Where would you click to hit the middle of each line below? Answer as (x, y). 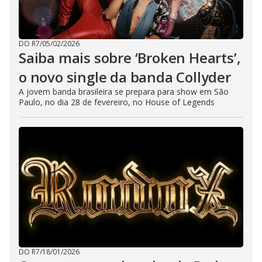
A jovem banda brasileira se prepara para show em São (124, 92)
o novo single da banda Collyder (125, 77)
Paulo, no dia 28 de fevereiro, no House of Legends (117, 102)
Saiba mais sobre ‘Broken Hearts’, (130, 58)
